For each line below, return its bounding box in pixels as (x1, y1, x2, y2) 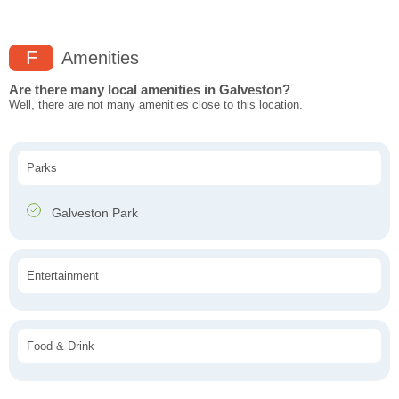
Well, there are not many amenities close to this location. (9, 98, 303, 112)
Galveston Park (48, 206, 138, 221)
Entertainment (27, 269, 99, 283)
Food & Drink (27, 339, 94, 354)
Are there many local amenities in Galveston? (9, 82, 290, 98)
